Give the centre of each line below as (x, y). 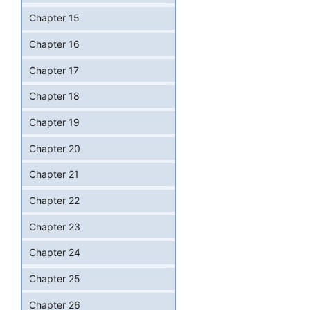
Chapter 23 (55, 226)
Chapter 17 (54, 70)
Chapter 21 (54, 174)
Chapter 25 (55, 279)
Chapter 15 (54, 18)
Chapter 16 (54, 44)
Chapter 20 (55, 148)
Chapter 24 (55, 253)
